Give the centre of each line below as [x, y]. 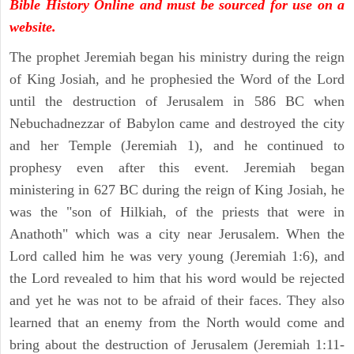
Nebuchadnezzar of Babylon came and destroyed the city [177, 124]
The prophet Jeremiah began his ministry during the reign [177, 57]
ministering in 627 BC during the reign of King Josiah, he [177, 190]
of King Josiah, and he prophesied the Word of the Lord [177, 79]
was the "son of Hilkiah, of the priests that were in [177, 212]
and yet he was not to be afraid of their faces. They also [177, 301]
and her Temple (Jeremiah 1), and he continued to [177, 146]
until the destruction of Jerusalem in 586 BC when [177, 102]
